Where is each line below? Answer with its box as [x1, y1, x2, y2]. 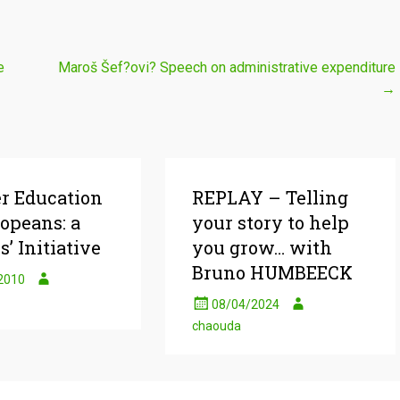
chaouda [192, 319, 242, 333]
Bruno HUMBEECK [192, 261, 354, 284]
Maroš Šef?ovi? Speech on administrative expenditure [58, 59, 396, 76]
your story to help [192, 211, 350, 234]
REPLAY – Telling [192, 186, 349, 209]
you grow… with [192, 236, 333, 259]
